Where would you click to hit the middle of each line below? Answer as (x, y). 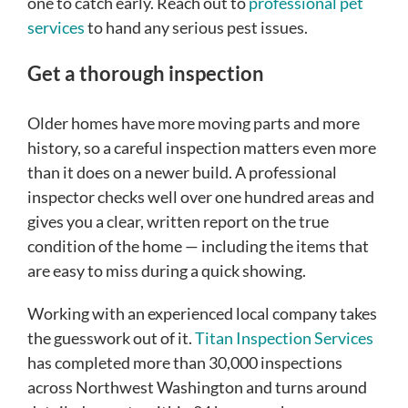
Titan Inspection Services (283, 337)
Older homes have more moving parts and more (194, 122)
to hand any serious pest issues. (196, 28)
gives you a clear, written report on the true (178, 221)
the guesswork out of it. (110, 337)
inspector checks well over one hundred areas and (201, 196)
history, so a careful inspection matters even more (202, 147)
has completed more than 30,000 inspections (185, 362)
